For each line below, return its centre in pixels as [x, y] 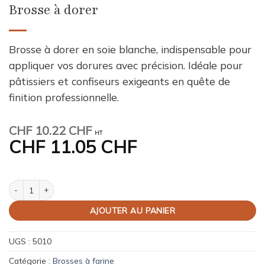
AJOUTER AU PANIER [132, 210]
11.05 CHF [91, 147]
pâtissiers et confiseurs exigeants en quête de [119, 81]
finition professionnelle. [64, 97]
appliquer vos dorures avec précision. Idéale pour [126, 65]
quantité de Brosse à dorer [54, 185]
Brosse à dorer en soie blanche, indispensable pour [130, 49]
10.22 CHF [62, 131]
